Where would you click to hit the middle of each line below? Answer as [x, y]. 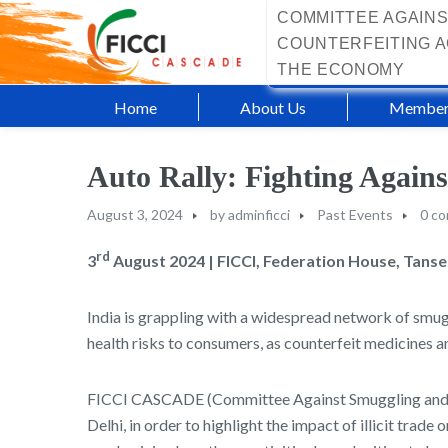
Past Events [355, 214]
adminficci [259, 214]
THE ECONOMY [341, 69]
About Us [273, 107]
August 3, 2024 [135, 214]
